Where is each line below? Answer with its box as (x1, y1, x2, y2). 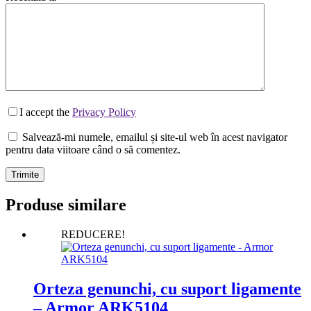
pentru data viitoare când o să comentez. (6, 144, 180, 156)
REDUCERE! (61, 228, 125, 241)
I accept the (19, 106, 72, 119)
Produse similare (6, 196, 126, 215)
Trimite (11, 169, 39, 180)
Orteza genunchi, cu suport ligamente (33, 280, 301, 299)
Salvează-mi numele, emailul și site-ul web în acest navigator (22, 131, 287, 144)
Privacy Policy (72, 106, 136, 119)
